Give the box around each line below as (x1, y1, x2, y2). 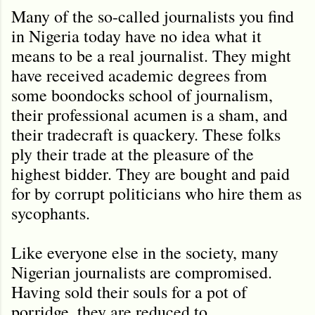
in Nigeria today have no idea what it (11, 24, 262, 47)
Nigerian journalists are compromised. (11, 260, 272, 283)
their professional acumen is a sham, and (11, 103, 288, 126)
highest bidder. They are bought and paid (11, 162, 290, 185)
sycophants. (11, 201, 90, 224)
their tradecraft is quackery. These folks (11, 122, 281, 146)
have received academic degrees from (11, 63, 267, 86)
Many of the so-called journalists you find (11, 4, 294, 27)
